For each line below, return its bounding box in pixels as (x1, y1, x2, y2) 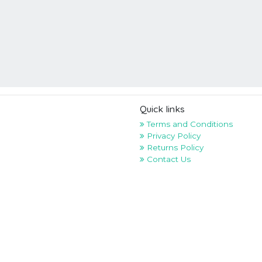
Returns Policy (144, 142, 204, 152)
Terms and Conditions (144, 119, 233, 129)
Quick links (140, 102, 185, 115)
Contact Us (144, 154, 191, 164)
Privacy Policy (144, 130, 201, 140)
